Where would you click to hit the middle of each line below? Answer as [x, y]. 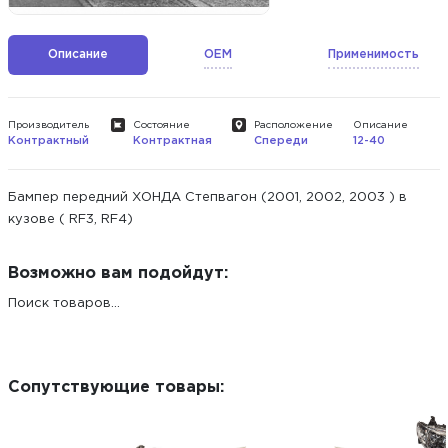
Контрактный [48, 141]
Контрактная [173, 141]
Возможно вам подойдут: [118, 273]
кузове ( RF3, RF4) [70, 219]
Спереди [281, 141]
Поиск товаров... [64, 303]
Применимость [373, 54]
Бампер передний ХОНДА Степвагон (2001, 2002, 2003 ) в [207, 197]
